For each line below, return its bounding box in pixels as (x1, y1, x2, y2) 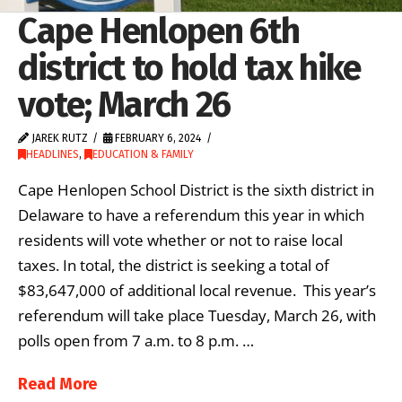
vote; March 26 (18, 83, 231, 126)
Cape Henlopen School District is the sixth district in (18, 179, 374, 201)
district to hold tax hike (18, 46, 361, 89)
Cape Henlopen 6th (18, 9, 300, 52)
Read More (18, 374, 97, 395)
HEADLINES (26, 147, 79, 161)
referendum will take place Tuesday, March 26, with (18, 305, 376, 327)
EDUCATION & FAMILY (92, 147, 194, 161)
